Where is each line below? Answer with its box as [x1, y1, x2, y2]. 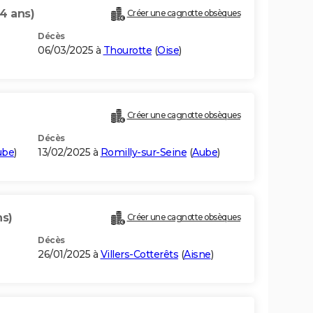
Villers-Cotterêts [100, 248, 178, 261]
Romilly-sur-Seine [100, 146, 187, 159]
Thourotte [103, 44, 152, 57]
